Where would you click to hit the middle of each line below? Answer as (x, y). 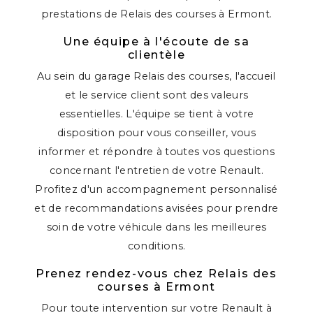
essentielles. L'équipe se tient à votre (156, 114)
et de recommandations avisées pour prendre (156, 209)
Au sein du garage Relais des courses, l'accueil (156, 77)
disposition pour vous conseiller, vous (156, 133)
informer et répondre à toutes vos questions (156, 152)
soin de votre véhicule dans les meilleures (156, 227)
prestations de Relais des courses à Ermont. (156, 14)
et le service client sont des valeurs (156, 95)
